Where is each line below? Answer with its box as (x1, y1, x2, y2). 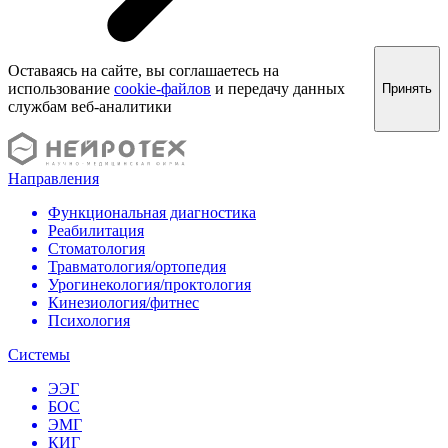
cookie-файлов (114, 79, 211, 97)
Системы (8, 345, 70, 363)
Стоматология (48, 239, 145, 257)
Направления (8, 169, 99, 187)
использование (8, 79, 114, 97)
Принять (382, 81, 432, 97)
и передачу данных (211, 79, 345, 97)
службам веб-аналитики (8, 97, 172, 115)
